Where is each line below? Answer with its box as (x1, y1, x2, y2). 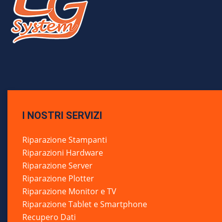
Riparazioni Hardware (22, 147, 103, 158)
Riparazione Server (22, 160, 93, 171)
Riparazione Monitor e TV (22, 186, 116, 197)
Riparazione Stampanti (22, 134, 107, 145)
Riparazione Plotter (22, 173, 94, 184)
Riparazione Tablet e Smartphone (22, 199, 147, 210)
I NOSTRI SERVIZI (22, 110, 102, 121)
